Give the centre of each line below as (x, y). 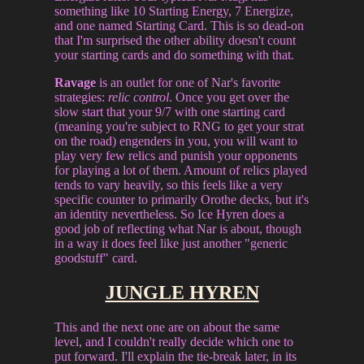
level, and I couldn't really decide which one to (174, 341)
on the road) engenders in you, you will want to (176, 141)
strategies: (82, 97)
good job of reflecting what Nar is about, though (178, 229)
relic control (139, 97)
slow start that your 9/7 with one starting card (170, 112)
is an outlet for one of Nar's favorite (188, 83)
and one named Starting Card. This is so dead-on (180, 26)
